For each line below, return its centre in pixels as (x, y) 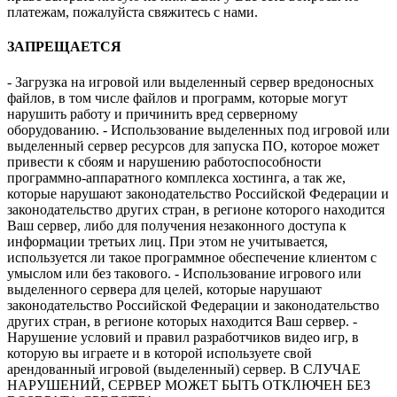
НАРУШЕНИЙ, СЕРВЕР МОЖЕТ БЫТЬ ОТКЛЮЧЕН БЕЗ (189, 385)
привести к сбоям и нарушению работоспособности (164, 161)
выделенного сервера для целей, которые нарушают (164, 289)
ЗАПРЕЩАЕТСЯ (64, 47)
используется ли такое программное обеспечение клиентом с (192, 257)
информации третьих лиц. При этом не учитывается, (167, 241)
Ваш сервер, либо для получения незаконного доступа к (177, 225)
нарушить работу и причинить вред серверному (152, 113)
